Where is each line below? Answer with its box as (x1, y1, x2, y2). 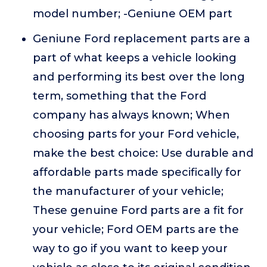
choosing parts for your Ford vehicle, (33, 128, 239, 141)
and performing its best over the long (33, 70, 245, 84)
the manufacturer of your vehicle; (33, 185, 223, 198)
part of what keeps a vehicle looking (33, 51, 237, 65)
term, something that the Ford (33, 89, 206, 103)
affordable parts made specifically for (33, 166, 241, 179)
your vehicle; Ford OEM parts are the (33, 223, 239, 237)
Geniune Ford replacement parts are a (33, 32, 250, 46)
